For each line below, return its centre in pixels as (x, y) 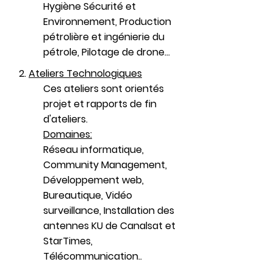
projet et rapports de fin (100, 104)
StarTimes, (68, 241)
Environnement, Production (107, 22)
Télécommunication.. (93, 256)
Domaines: (68, 134)
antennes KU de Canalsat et (109, 226)
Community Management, (105, 165)
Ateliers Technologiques (85, 73)
